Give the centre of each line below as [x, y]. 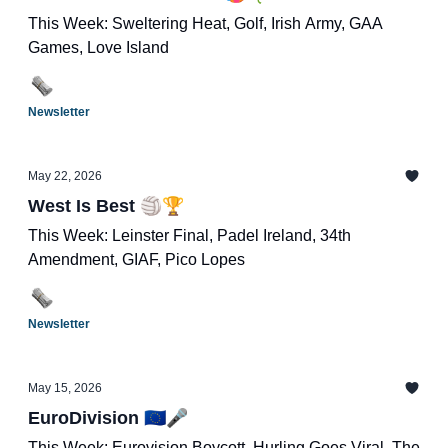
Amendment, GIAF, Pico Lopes [136, 259]
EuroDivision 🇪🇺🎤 [108, 418]
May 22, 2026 [65, 176]
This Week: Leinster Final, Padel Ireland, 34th [189, 235]
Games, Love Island [98, 47]
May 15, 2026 [65, 388]
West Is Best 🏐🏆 [106, 206]
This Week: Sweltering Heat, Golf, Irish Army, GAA [205, 23]
